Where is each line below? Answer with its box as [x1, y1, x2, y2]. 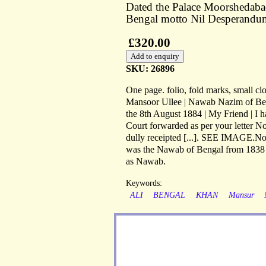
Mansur [228, 191, 254, 200]
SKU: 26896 [126, 64, 175, 74]
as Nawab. [126, 156, 166, 167]
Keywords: [126, 179, 162, 188]
